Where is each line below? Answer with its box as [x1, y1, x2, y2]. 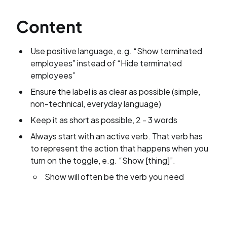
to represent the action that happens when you [30, 143, 208, 154]
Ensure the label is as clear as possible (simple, [30, 86, 200, 97]
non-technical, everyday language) [30, 98, 161, 109]
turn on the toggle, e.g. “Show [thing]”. [30, 155, 175, 166]
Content [16, 16, 82, 37]
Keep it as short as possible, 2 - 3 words [30, 115, 177, 126]
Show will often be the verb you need [45, 171, 184, 182]
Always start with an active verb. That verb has [30, 131, 203, 142]
